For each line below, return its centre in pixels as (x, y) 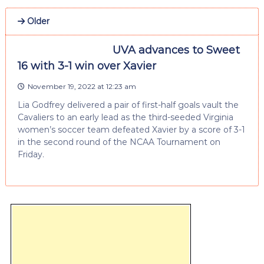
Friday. (31, 154)
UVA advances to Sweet (176, 50)
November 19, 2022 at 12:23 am (82, 86)
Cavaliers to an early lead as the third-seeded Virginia (125, 117)
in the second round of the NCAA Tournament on (119, 142)
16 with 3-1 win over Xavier (87, 66)
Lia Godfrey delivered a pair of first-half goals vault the (128, 105)
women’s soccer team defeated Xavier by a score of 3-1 (131, 129)
